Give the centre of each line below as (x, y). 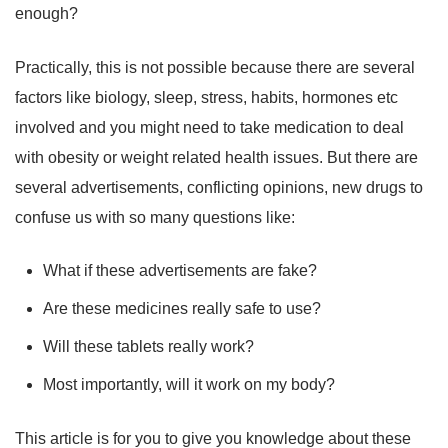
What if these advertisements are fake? (182, 271)
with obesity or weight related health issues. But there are (216, 158)
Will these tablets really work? (148, 347)
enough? (48, 14)
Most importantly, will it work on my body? (191, 385)
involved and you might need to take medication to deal (209, 128)
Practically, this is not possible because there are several (215, 68)
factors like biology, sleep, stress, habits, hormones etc (206, 98)
